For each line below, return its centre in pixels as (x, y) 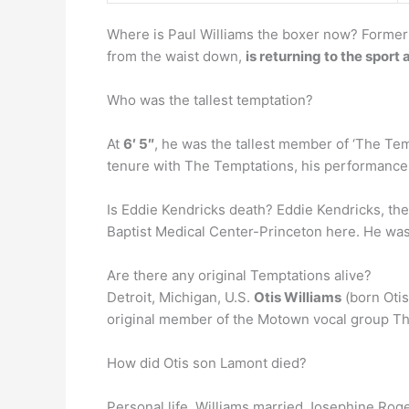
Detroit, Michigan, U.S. (180, 297)
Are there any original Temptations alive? (239, 275)
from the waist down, (176, 56)
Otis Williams (298, 297)
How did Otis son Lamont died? (207, 363)
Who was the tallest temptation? (210, 100)
